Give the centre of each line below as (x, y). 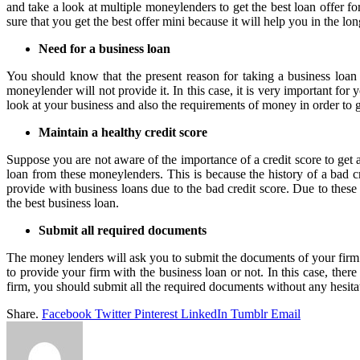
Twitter (113, 313)
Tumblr (249, 313)
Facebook (67, 313)
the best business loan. (63, 202)
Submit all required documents (123, 230)
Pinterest (156, 313)
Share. (22, 313)
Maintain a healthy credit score (123, 132)
